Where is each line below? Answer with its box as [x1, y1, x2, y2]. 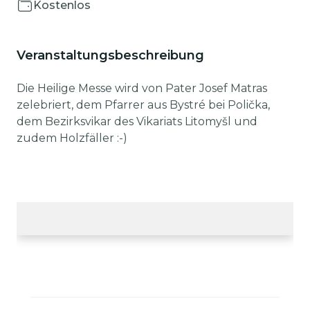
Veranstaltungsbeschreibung [17, 48, 204, 63]
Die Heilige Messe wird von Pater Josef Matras [17, 82, 267, 95]
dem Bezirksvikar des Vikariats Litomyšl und [17, 115, 257, 128]
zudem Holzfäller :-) [17, 131, 127, 145]
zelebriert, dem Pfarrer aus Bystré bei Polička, [17, 98, 270, 111]
